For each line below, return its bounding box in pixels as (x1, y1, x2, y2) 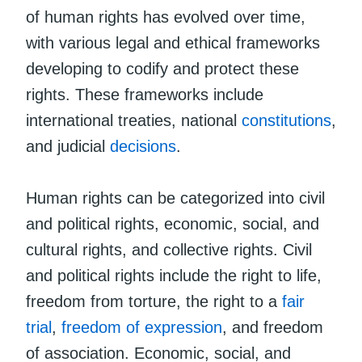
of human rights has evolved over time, (26, 7, 305, 26)
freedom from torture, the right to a (26, 292, 282, 310)
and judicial (26, 137, 110, 155)
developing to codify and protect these (26, 59, 299, 78)
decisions (110, 137, 176, 155)
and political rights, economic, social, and (26, 214, 319, 233)
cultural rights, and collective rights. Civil (26, 240, 312, 259)
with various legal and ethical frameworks (26, 33, 320, 52)
